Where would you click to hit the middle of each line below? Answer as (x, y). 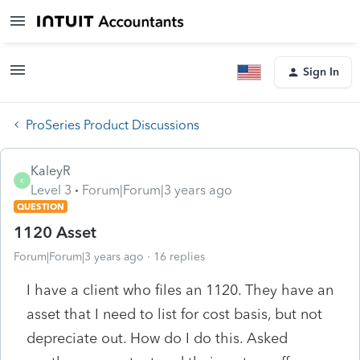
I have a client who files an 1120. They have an (180, 290)
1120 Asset (55, 232)
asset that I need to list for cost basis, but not (174, 314)
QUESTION (41, 206)
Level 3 (51, 190)
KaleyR (51, 170)
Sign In (321, 72)
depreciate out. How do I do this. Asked (157, 338)
